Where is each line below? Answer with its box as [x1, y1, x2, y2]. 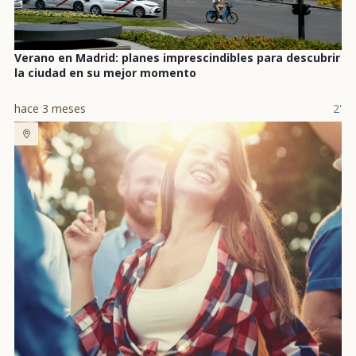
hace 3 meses [14, 101, 86, 117]
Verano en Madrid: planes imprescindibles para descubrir [14, 50, 340, 66]
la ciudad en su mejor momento [14, 65, 196, 81]
